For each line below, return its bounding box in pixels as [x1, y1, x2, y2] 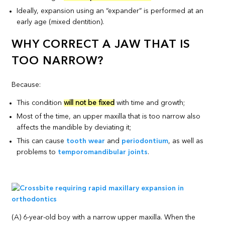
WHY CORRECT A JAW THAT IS [12, 39, 191, 51]
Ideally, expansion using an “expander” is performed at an [17, 7, 204, 15]
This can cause [17, 137, 67, 145]
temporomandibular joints [58, 148, 148, 156]
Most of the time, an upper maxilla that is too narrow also [17, 113, 201, 120]
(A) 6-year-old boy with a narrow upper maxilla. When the [12, 213, 196, 221]
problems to [17, 148, 58, 156]
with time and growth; [115, 99, 185, 106]
